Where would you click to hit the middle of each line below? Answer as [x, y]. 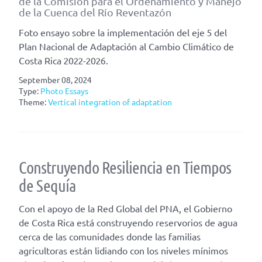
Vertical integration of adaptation [110, 101]
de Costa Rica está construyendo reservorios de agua [128, 222]
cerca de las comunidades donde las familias [110, 236]
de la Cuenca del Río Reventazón [95, 12]
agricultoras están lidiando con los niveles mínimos [123, 250]
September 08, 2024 [55, 79]
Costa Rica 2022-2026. [63, 60]
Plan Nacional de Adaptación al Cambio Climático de [126, 46]
